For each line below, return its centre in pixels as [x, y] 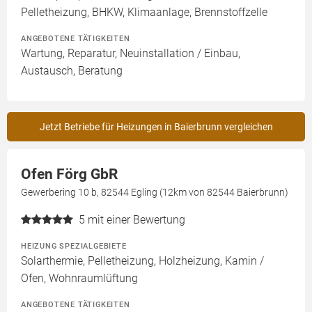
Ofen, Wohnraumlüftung [79, 279]
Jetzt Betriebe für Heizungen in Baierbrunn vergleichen [156, 127]
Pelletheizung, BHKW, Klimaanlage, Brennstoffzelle [144, 13]
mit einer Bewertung [136, 220]
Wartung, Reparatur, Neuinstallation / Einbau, [131, 54]
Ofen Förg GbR [69, 174]
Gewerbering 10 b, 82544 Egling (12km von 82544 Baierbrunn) [155, 193]
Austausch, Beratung [72, 71]
